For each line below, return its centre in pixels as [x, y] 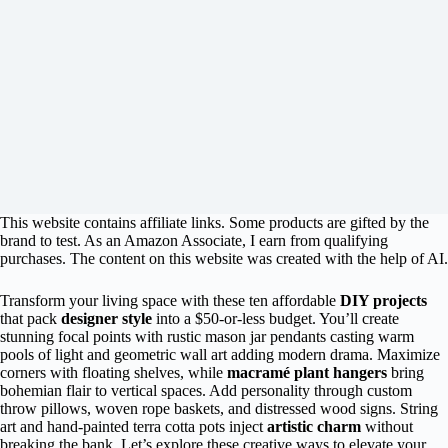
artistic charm [314, 426]
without [387, 426]
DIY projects [383, 300]
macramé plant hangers [307, 372]
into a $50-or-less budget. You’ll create [275, 318]
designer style [106, 318]
